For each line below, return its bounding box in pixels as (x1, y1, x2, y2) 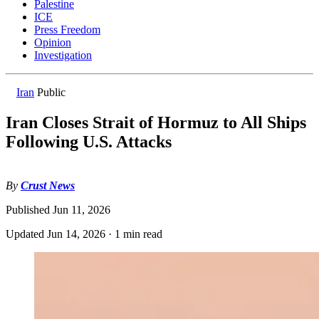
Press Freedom (34, 23, 100, 36)
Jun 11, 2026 (53, 204, 110, 216)
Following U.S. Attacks (6, 132, 172, 152)
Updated (6, 228, 47, 240)
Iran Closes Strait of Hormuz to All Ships (6, 113, 306, 132)
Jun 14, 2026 (47, 228, 105, 240)
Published (6, 204, 53, 216)
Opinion (34, 36, 71, 49)
